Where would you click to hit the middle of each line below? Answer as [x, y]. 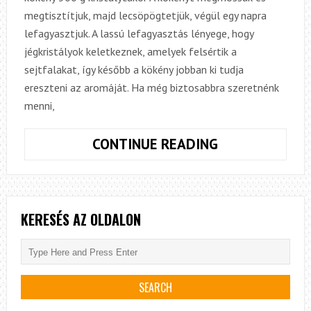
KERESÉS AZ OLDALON [81, 220]
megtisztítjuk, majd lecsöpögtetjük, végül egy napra [145, 16]
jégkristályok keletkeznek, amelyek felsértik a [130, 52]
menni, [39, 106]
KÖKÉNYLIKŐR [263, 234]
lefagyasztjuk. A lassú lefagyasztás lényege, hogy [138, 34]
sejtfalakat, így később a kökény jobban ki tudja [134, 70]
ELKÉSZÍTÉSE [260, 252]
